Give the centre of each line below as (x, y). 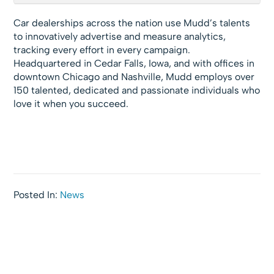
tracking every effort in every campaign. (102, 50)
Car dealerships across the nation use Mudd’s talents (132, 23)
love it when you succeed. (71, 104)
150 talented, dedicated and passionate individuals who (137, 91)
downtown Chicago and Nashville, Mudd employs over (134, 77)
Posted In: (37, 195)
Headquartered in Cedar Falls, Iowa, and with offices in (134, 64)
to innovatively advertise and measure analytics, (120, 37)
